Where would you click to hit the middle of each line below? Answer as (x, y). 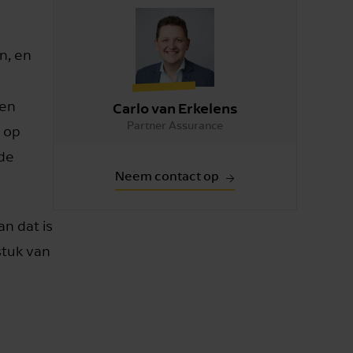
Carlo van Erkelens (175, 108)
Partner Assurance (175, 125)
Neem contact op (167, 176)
